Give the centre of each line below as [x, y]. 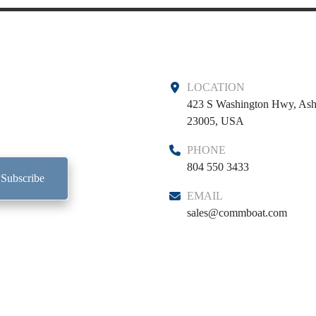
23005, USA [215, 121]
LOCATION [219, 87]
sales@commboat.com [237, 213]
